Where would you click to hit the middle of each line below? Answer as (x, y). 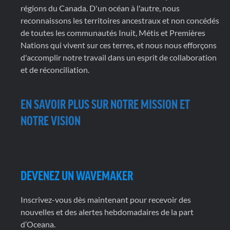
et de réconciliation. (55, 70)
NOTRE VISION (51, 120)
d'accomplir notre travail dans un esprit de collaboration (119, 57)
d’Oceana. (38, 224)
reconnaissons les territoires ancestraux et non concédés (120, 20)
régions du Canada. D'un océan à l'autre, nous (100, 8)
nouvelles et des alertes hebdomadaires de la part (107, 212)
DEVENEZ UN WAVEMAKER (77, 175)
